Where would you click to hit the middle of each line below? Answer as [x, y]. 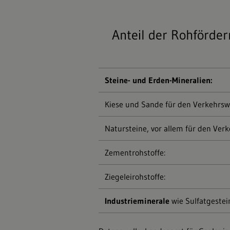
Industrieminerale [138, 201]
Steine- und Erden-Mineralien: [158, 80]
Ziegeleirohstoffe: [135, 177]
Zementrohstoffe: [135, 152]
